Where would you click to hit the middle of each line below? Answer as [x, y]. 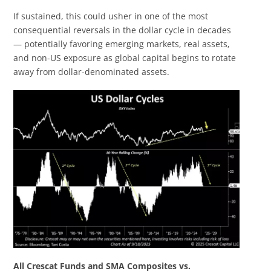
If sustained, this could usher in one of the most [111, 16]
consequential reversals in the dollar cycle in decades [122, 30]
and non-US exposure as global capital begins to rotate [125, 58]
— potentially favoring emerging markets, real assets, [122, 44]
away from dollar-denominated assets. [92, 72]
